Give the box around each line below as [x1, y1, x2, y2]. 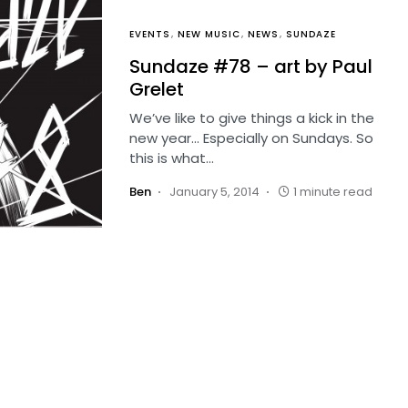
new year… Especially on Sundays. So [129, 128, 373, 148]
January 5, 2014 [169, 183, 260, 200]
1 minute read [293, 183, 372, 200]
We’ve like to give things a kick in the [129, 108, 374, 127]
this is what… [129, 148, 214, 168]
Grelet [129, 76, 184, 102]
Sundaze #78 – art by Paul [129, 54, 372, 79]
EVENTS [129, 27, 170, 41]
